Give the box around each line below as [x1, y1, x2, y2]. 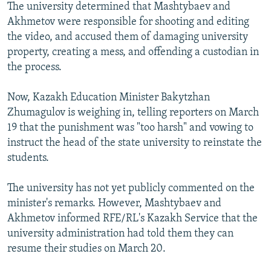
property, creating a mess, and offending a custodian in [7, 47, 259, 59]
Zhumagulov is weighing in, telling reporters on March [7, 107, 259, 119]
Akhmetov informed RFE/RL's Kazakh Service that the [7, 213, 258, 225]
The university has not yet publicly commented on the [7, 183, 255, 195]
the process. [7, 62, 62, 74]
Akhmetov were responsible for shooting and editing [7, 16, 249, 28]
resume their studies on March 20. [7, 243, 166, 255]
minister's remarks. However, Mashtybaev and [7, 198, 221, 210]
